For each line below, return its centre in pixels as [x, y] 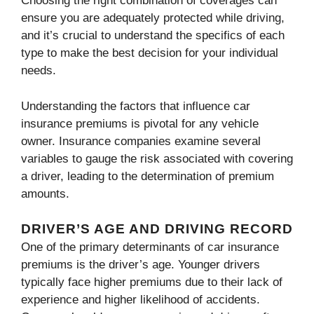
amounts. [45, 193]
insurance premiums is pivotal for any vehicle [140, 123]
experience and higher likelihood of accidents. [141, 300]
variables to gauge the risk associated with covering [157, 158]
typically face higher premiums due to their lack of [152, 282]
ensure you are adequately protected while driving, [153, 18]
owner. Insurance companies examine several [141, 141]
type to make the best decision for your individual [150, 53]
